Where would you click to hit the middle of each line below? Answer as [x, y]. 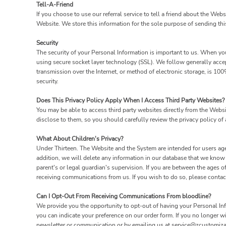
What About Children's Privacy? [80, 139]
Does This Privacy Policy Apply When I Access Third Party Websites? [130, 101]
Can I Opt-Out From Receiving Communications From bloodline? [124, 196]
